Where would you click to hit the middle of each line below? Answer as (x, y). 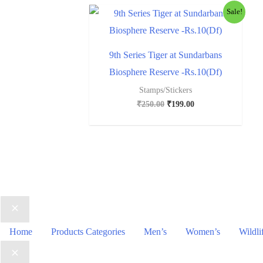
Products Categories (88, 231)
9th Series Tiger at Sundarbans (166, 55)
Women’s (203, 231)
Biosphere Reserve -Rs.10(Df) (166, 72)
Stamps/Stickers (166, 90)
